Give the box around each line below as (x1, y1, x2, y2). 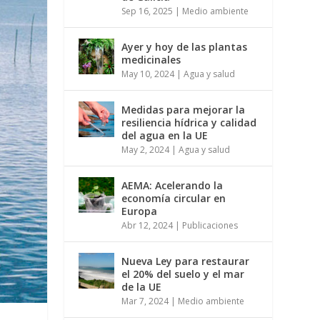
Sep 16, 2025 (121, 5, 174, 18)
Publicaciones (182, 219, 239, 232)
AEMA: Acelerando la (121, 179, 224, 193)
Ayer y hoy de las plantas (121, 40, 248, 54)
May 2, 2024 (121, 144, 170, 156)
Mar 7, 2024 (121, 295, 169, 308)
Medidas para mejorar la (121, 103, 246, 117)
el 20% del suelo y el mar (121, 267, 245, 281)
